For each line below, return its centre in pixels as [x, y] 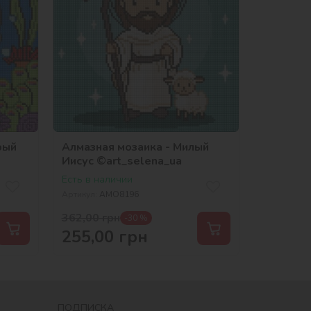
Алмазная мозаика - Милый [135, 147]
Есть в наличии [97, 179]
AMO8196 [119, 194]
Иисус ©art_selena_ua [121, 161]
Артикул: [79, 194]
